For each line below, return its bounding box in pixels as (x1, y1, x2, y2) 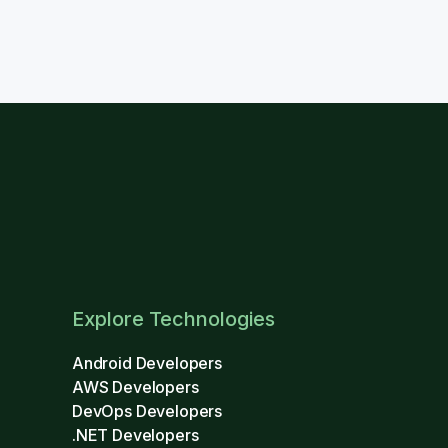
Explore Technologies (72, 307, 275, 331)
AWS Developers (72, 377, 199, 397)
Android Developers (72, 353, 222, 373)
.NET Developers (72, 425, 199, 445)
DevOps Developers (72, 401, 223, 421)
